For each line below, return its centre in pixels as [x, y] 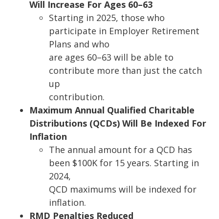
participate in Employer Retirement [124, 31]
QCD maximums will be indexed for [123, 189]
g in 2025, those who [121, 18]
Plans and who [79, 44]
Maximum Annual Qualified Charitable [112, 110]
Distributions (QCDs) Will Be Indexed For [118, 123]
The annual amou [86, 150]
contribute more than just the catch [125, 71]
